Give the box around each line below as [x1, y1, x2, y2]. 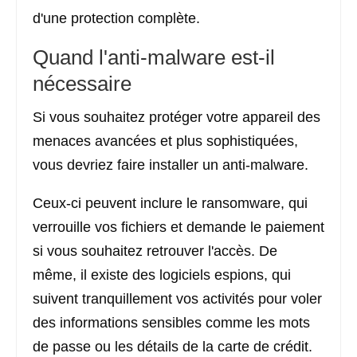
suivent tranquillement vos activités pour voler [33, 291, 322, 307]
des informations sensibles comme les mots [33, 315, 310, 331]
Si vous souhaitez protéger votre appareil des [33, 109, 320, 125]
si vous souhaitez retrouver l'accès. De [33, 243, 277, 259]
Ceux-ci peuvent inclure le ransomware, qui [33, 195, 308, 211]
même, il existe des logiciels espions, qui [33, 267, 291, 283]
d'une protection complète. [33, 10, 200, 26]
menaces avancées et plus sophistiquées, [33, 133, 298, 149]
